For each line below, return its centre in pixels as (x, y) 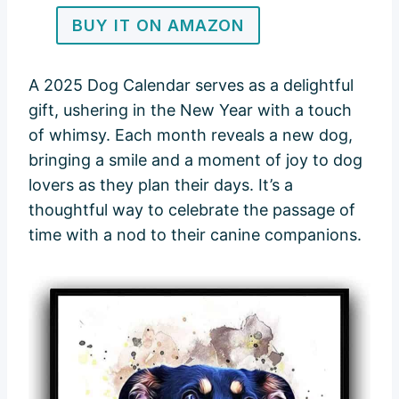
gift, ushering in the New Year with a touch (190, 110)
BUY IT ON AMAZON (158, 25)
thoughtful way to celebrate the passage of (192, 209)
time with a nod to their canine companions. (195, 234)
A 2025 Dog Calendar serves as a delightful (191, 85)
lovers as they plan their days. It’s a (161, 184)
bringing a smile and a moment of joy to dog (195, 159)
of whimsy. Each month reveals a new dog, (191, 134)
